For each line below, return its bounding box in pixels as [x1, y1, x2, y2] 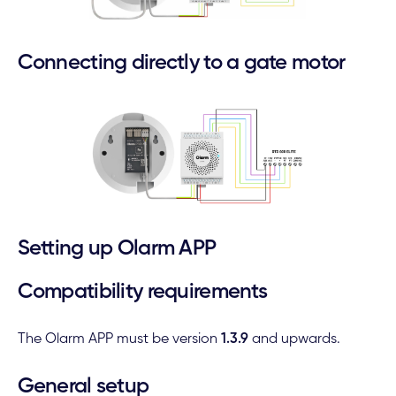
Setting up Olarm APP [17, 238, 217, 260]
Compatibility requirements [17, 281, 267, 303]
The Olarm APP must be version [17, 331, 221, 346]
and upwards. [247, 331, 340, 346]
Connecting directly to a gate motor [17, 52, 346, 74]
